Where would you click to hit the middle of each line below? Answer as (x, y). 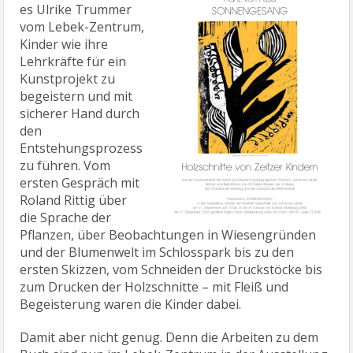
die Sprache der (66, 218)
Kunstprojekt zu (68, 79)
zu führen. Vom (65, 166)
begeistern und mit (76, 97)
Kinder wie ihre (64, 45)
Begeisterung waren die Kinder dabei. (131, 305)
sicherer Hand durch (80, 114)
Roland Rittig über (74, 201)
